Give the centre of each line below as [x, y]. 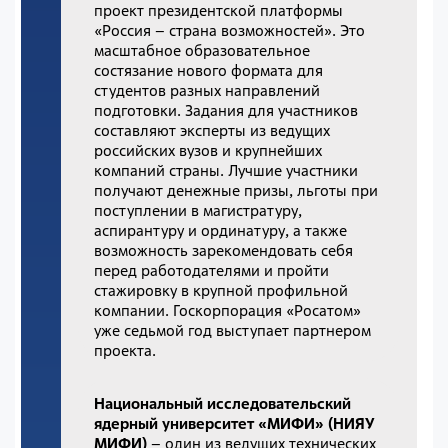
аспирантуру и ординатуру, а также [221, 230]
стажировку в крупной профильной [221, 290]
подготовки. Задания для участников [226, 110]
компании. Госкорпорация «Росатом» [228, 310]
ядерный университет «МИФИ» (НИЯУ [235, 424]
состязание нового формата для [209, 70]
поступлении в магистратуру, [198, 210]
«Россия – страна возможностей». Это [230, 30]
